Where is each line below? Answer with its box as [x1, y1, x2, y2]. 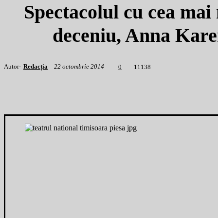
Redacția [23, 63, 48, 70]
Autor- [4, 63, 21, 70]
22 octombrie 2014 [54, 63, 104, 71]
